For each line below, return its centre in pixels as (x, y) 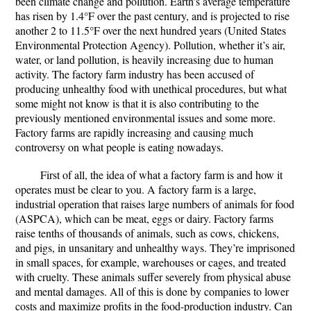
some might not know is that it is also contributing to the (137, 103)
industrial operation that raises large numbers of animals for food (155, 204)
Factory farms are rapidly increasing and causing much (134, 132)
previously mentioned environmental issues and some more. (145, 118)
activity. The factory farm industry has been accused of (135, 74)
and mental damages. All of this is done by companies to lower (152, 291)
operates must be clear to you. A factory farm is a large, (136, 189)
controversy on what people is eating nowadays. (119, 147)
